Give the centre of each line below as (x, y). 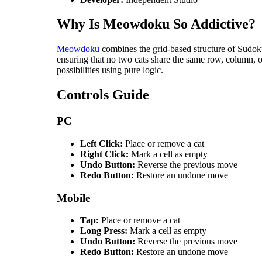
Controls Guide (103, 95)
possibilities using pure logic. (110, 70)
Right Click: (104, 154)
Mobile (73, 198)
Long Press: (104, 231)
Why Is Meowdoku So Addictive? (156, 24)
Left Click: (101, 143)
